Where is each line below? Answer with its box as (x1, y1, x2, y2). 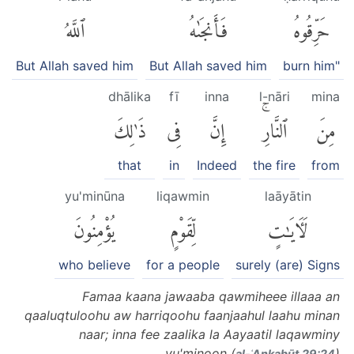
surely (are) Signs (235, 257, 340, 273)
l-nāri (258, 88, 290, 104)
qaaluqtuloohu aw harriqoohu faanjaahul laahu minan (24, 307, 340, 324)
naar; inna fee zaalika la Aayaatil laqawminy (79, 326, 340, 343)
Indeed (197, 156, 237, 173)
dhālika (108, 88, 151, 104)
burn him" (283, 57, 340, 73)
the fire (253, 156, 296, 173)
